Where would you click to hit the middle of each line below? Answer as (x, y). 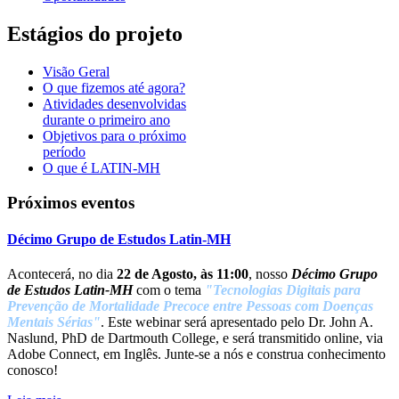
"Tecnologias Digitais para (283, 290)
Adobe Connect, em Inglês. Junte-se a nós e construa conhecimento (196, 354)
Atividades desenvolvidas (114, 104)
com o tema (169, 290)
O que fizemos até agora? (114, 88)
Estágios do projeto (95, 34)
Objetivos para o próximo (114, 136)
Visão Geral (76, 72)
